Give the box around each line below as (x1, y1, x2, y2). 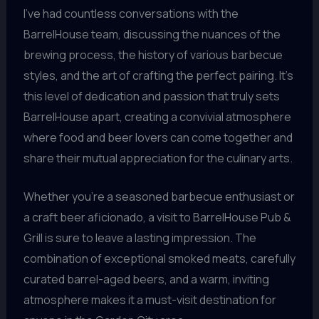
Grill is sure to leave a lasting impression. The (23, 230, 256, 246)
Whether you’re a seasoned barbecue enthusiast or (23, 189, 295, 205)
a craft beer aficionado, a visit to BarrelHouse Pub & (23, 209, 291, 226)
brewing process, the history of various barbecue (23, 46, 283, 63)
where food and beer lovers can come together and (23, 129, 293, 145)
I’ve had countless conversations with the (23, 5, 239, 21)
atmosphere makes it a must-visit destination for (23, 292, 276, 308)
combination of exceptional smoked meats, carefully (23, 251, 296, 267)
